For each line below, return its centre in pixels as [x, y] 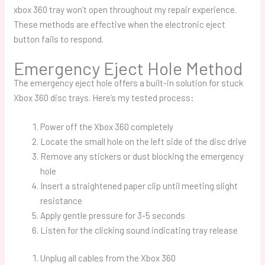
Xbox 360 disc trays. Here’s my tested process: [104, 97]
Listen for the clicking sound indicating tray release [139, 230]
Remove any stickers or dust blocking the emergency [142, 156]
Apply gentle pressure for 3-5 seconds [113, 215]
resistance [62, 200]
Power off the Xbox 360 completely [107, 126]
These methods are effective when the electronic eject [120, 24]
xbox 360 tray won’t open [61, 9]
